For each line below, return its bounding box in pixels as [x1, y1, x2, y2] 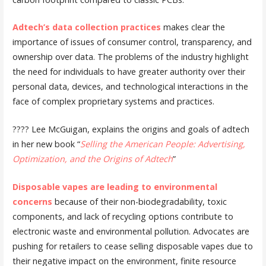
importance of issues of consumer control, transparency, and [12, 36, 252, 48]
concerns [12, 195, 52, 207]
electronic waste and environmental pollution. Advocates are [12, 225, 249, 237]
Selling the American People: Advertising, [80, 138, 245, 150]
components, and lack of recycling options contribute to [12, 210, 233, 222]
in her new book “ [12, 138, 80, 150]
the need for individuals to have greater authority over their [12, 66, 245, 78]
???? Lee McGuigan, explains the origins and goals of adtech [12, 123, 249, 135]
